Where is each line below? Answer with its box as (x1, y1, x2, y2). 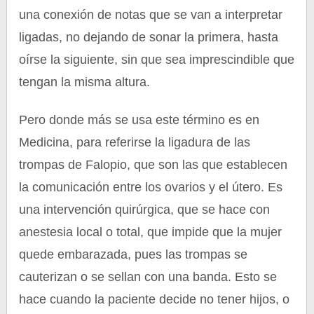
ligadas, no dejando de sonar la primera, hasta (19, 30, 279, 44)
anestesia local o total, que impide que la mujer (19, 225, 282, 239)
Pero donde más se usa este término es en (19, 113, 260, 127)
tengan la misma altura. (19, 75, 151, 89)
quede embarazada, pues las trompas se (19, 247, 248, 261)
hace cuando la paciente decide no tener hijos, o (19, 292, 290, 306)
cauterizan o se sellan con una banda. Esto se (19, 270, 278, 284)
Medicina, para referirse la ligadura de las (19, 135, 251, 149)
